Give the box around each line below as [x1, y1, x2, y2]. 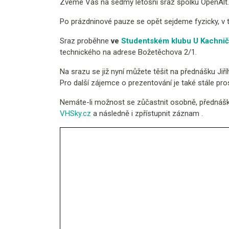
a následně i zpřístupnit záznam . [91, 108, 203, 118]
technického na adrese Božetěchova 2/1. [60, 47, 197, 57]
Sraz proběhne [60, 36, 111, 45]
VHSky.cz [60, 108, 91, 118]
